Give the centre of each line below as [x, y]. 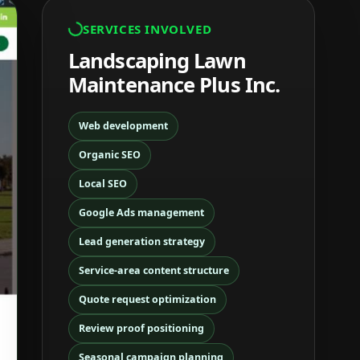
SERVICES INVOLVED [147, 29]
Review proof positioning [141, 328]
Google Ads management [141, 212]
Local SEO [103, 183]
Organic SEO [110, 154]
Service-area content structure [154, 270]
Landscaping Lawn [157, 60]
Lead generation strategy [142, 241]
